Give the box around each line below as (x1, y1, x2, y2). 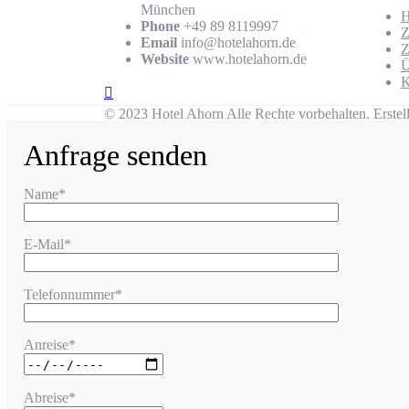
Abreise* (24, 390, 76, 406)
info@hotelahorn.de (177, 34, 296, 50)
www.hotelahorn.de (189, 50, 307, 67)
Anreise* (24, 337, 76, 353)
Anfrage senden (24, 139, 207, 173)
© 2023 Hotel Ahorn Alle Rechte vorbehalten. (104, 106, 373, 122)
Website (141, 50, 189, 67)
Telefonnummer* (24, 287, 122, 303)
